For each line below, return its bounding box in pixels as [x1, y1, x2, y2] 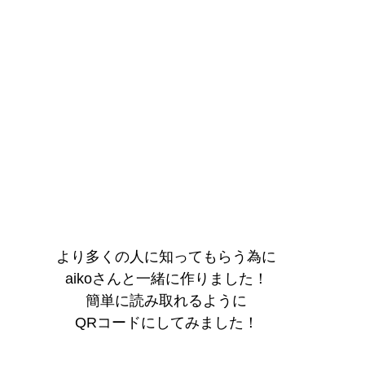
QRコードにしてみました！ [74, 314, 258, 332]
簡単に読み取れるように [86, 292, 247, 310]
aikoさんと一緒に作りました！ [64, 270, 268, 288]
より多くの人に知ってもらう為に [56, 248, 276, 266]
